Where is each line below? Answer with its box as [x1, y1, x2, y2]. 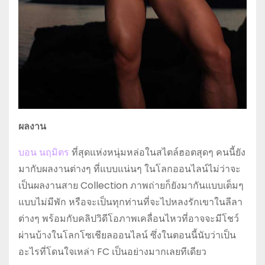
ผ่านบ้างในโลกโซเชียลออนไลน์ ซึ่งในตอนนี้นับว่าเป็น [18, 228, 236, 242]
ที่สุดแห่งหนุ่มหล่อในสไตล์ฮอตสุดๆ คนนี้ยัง [69, 145, 245, 159]
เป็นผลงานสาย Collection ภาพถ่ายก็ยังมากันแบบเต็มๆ [18, 178, 244, 192]
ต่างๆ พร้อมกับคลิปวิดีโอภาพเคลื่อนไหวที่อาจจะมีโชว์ [18, 211, 239, 225]
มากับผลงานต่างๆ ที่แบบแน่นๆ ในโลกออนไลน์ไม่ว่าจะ [18, 161, 241, 176]
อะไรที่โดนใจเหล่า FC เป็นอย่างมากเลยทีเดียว [18, 244, 206, 258]
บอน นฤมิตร [18, 145, 69, 159]
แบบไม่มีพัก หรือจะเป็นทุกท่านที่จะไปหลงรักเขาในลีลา [18, 195, 243, 209]
